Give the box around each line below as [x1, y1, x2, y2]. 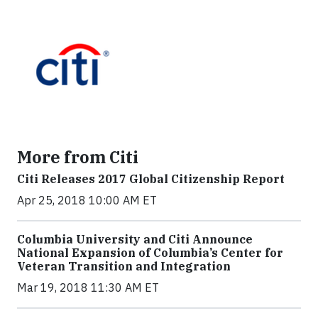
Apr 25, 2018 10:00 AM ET [17, 193, 157, 207]
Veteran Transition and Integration [17, 259, 231, 273]
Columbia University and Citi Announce [17, 232, 253, 246]
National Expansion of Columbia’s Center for [17, 246, 283, 260]
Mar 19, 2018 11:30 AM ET [17, 280, 159, 295]
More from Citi [17, 146, 138, 168]
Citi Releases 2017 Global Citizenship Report [17, 172, 285, 186]
